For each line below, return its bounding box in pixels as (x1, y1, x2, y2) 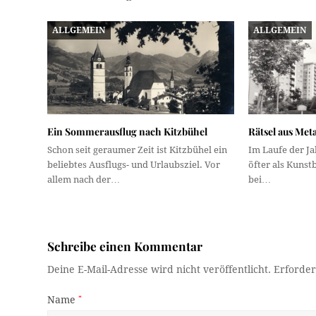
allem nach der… (47, 174, 121, 186)
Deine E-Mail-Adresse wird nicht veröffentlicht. (47, 264, 272, 276)
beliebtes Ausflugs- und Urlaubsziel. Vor (47, 159, 221, 171)
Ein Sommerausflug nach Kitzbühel (47, 125, 208, 139)
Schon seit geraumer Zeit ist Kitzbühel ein (47, 145, 228, 156)
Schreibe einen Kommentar (47, 238, 203, 255)
